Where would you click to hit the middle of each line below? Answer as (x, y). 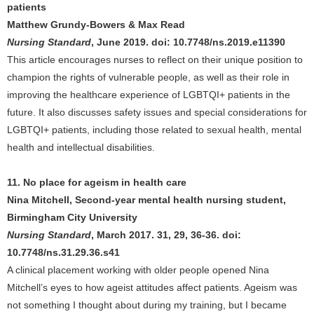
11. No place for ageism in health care (97, 182)
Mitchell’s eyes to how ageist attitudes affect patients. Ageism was (152, 287)
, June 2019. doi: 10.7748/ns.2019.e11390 (188, 42)
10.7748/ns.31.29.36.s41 (63, 252)
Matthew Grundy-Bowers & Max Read (96, 25)
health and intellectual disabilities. (81, 147)
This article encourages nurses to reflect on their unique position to (155, 60)
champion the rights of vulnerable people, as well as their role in (148, 77)
